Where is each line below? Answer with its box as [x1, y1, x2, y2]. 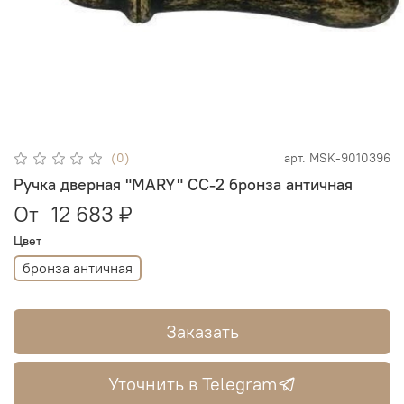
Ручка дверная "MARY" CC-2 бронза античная [14, 173, 353, 195]
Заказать [165, 320, 239, 344]
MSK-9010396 [309, 150, 390, 166]
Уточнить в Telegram [108, 372, 278, 396]
